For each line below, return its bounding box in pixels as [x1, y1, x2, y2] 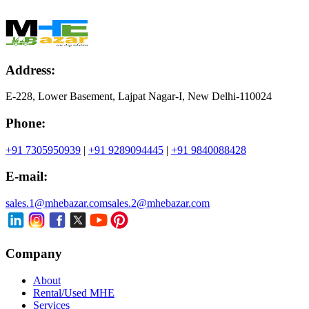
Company [6, 246, 62, 261]
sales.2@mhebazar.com [108, 197, 210, 210]
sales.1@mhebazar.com [6, 197, 108, 210]
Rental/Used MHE [33, 286, 114, 299]
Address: [6, 62, 55, 77]
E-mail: [6, 169, 48, 184]
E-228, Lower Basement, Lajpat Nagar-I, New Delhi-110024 [6, 90, 272, 103]
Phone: [6, 115, 46, 130]
